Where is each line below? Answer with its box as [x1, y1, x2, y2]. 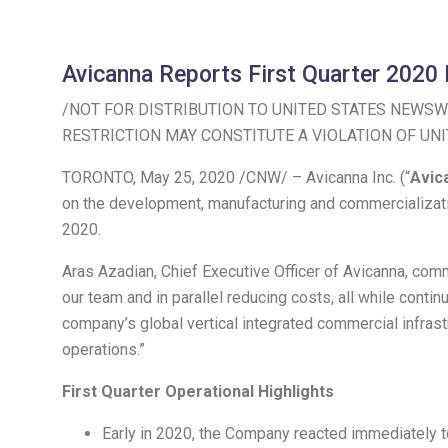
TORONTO [62, 168, 133, 188]
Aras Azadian [62, 262, 154, 282]
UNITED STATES [272, 100, 386, 120]
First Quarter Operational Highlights [62, 382, 334, 402]
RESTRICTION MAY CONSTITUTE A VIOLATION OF [62, 126, 420, 146]
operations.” [62, 340, 145, 360]
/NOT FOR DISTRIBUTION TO [62, 100, 272, 120]
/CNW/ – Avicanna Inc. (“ [235, 168, 410, 188]
